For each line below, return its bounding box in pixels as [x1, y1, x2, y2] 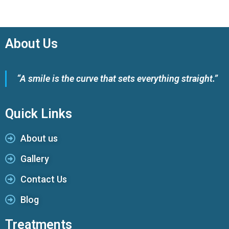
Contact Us [20, 173, 67, 185]
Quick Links [5, 106, 72, 121]
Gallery [20, 153, 49, 164]
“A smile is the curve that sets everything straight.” [17, 73, 218, 84]
